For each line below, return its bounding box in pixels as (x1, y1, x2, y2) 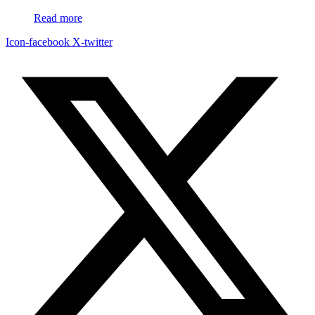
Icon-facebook (6, 36, 70, 49)
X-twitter (72, 36, 112, 49)
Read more (34, 12, 82, 25)
